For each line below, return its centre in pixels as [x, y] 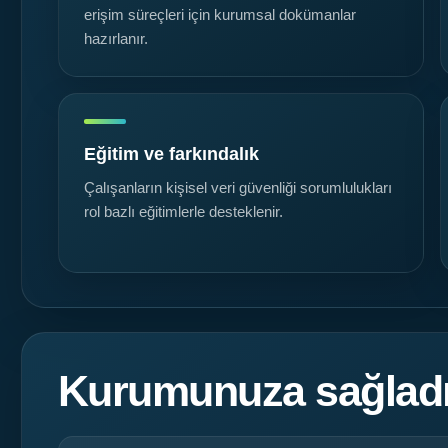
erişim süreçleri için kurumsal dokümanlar [220, 15]
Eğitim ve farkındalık [171, 154]
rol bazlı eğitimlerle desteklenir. [183, 212]
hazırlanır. [116, 39]
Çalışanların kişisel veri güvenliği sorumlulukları [238, 188]
